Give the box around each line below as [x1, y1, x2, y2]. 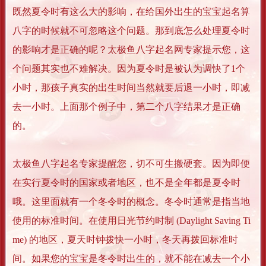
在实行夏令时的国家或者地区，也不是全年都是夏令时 [12, 178, 240, 188]
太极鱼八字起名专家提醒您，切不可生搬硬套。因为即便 [12, 159, 250, 169]
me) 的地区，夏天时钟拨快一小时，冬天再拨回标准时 [12, 235, 238, 245]
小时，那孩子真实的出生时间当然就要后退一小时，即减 [12, 83, 250, 93]
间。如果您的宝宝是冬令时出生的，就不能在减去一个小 [12, 254, 250, 264]
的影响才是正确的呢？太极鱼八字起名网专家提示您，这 [12, 45, 250, 55]
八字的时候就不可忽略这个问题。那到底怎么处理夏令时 [12, 26, 250, 36]
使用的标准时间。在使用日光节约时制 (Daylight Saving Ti [12, 216, 251, 226]
